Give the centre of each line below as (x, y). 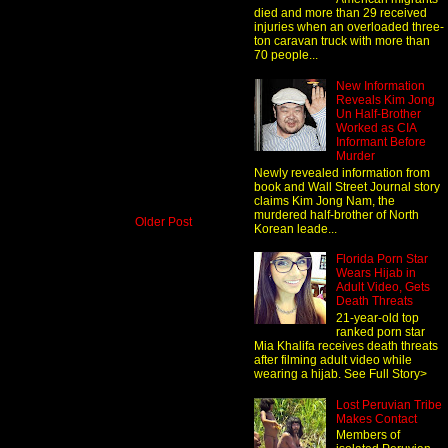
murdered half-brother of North (336, 214)
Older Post (163, 222)
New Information (380, 86)
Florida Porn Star (381, 259)
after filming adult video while (333, 359)
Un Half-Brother (378, 114)
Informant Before (380, 142)
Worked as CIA (375, 128)
